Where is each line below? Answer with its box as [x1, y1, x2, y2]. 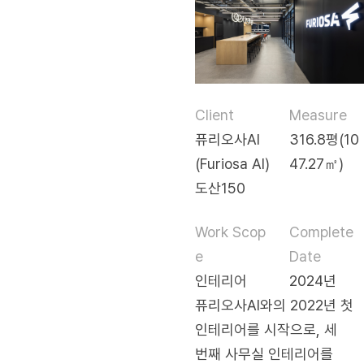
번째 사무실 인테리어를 [195, 344, 333, 362]
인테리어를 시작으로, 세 [195, 320, 337, 338]
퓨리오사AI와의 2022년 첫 [195, 296, 353, 314]
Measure [289, 106, 347, 123]
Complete [289, 223, 353, 240]
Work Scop [195, 223, 266, 240]
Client [195, 106, 234, 123]
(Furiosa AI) [195, 154, 270, 172]
